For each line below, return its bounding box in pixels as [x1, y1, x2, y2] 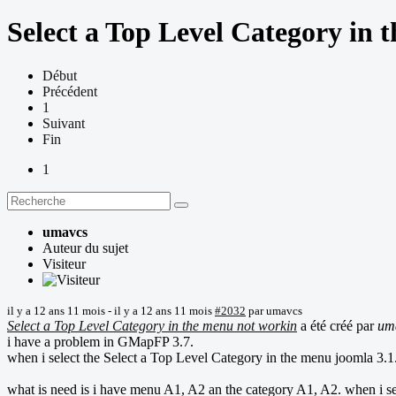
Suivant [42, 115, 85, 131]
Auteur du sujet [42, 240, 128, 255]
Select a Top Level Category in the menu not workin [7, 317, 297, 333]
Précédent [42, 83, 97, 99]
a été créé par [297, 317, 377, 333]
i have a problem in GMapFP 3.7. [7, 333, 194, 349]
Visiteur [42, 255, 86, 271]
